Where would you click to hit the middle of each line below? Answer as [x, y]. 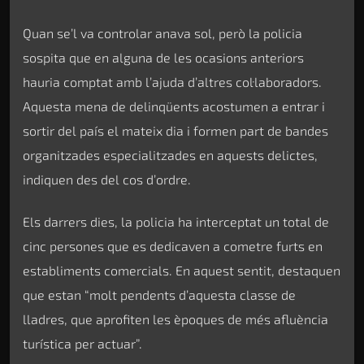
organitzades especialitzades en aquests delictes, [170, 154]
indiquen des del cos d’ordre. [107, 179]
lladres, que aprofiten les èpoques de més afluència [175, 319]
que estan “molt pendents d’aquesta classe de [159, 295]
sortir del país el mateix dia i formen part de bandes [175, 130]
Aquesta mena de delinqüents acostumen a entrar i [174, 106]
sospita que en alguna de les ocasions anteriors [163, 57]
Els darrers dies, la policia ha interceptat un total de [176, 222]
